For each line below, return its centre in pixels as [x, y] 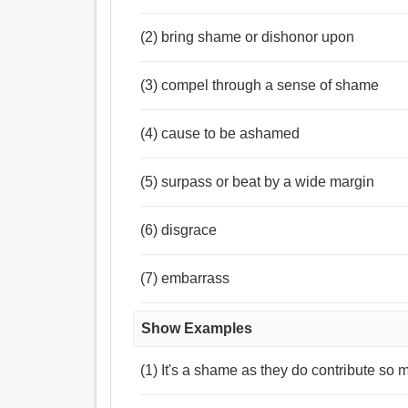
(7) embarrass [185, 279]
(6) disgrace [179, 230]
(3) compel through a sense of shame [260, 86]
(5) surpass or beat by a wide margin [258, 182]
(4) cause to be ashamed [220, 134]
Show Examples [197, 329]
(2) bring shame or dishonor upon [248, 37]
